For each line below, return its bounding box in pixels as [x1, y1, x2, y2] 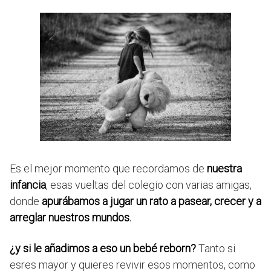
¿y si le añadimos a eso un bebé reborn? [10, 242, 196, 255]
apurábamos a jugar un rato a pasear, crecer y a [42, 195, 261, 207]
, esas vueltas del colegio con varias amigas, [46, 178, 252, 191]
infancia [10, 178, 46, 191]
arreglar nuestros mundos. [10, 211, 131, 224]
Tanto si [196, 242, 235, 255]
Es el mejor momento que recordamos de [10, 162, 207, 175]
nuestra [207, 162, 242, 175]
